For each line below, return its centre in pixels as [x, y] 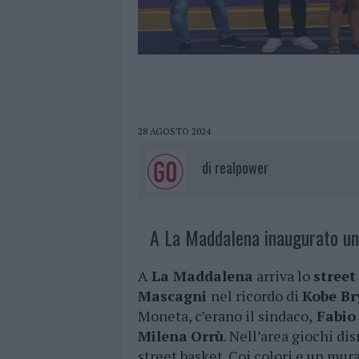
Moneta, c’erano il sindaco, [225, 316]
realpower [242, 168]
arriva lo [283, 276]
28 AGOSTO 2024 [174, 131]
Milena [163, 336]
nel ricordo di [256, 296]
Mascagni [174, 296]
